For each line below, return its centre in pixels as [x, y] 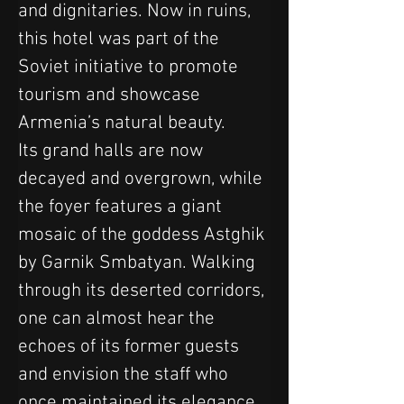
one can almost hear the [119, 318]
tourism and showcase [111, 95]
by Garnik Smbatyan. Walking [139, 262]
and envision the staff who [125, 374]
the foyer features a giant [122, 207]
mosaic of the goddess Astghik [144, 234]
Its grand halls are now [113, 151]
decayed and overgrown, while [142, 179]
